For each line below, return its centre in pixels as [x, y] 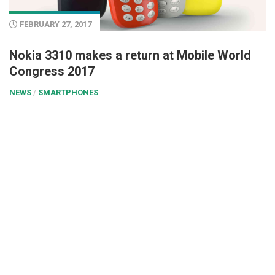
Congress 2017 [52, 71]
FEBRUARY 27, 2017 [56, 24]
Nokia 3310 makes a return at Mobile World [130, 55]
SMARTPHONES [68, 92]
